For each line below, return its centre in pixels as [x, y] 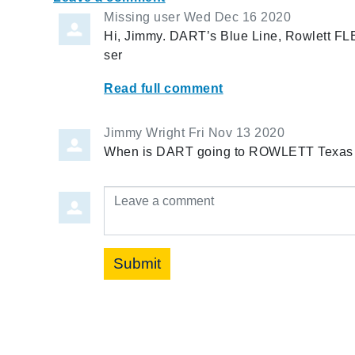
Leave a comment [159, 194]
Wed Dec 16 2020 [237, 17]
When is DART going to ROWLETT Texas [229, 151]
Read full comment [164, 88]
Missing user [142, 17]
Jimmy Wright [145, 132]
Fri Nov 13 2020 [237, 132]
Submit [137, 263]
